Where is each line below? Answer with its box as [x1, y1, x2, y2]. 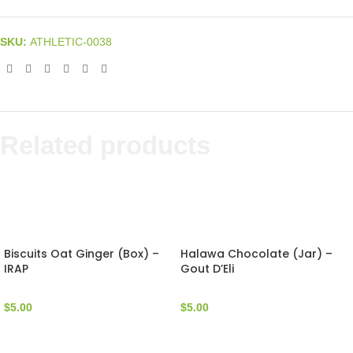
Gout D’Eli [180, 261, 234, 277]
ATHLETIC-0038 [30, 35, 112, 49]
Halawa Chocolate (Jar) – [180, 246, 333, 262]
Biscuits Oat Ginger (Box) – [4, 246, 159, 262]
